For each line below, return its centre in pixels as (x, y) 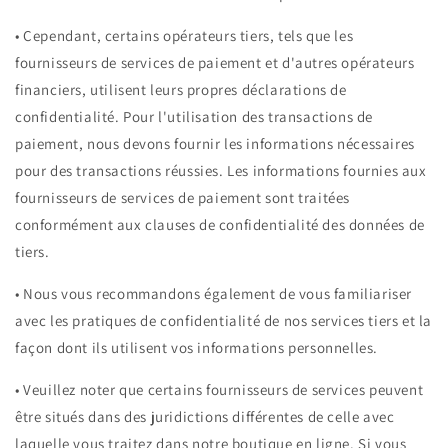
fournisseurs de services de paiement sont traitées (183, 198)
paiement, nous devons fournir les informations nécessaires (215, 144)
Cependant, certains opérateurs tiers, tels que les (188, 36)
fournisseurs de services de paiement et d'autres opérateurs (215, 63)
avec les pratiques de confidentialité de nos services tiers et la (224, 321)
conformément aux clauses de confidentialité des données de (220, 225)
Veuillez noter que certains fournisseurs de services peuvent (223, 390)
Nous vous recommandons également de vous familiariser (218, 294)
